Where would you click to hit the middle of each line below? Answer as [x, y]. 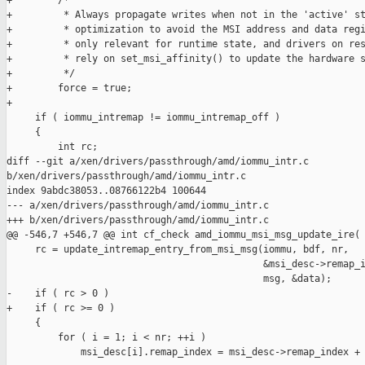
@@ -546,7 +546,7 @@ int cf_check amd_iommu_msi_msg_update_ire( [183, 235]
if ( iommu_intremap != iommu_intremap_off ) [143, 118]
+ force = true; [69, 88]
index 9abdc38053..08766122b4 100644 [106, 191]
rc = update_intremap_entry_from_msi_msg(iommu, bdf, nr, [178, 250]
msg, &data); [169, 279]
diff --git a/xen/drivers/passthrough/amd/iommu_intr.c [161, 162]
